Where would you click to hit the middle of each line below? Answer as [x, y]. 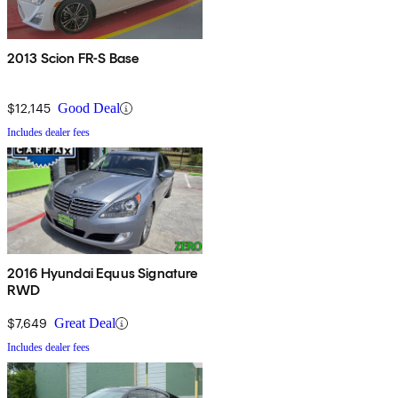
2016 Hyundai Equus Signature [103, 274]
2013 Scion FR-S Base [73, 59]
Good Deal [89, 108]
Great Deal [85, 323]
